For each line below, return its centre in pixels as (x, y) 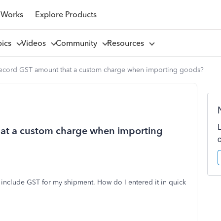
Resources (127, 43)
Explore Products (66, 14)
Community (78, 43)
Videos (35, 43)
